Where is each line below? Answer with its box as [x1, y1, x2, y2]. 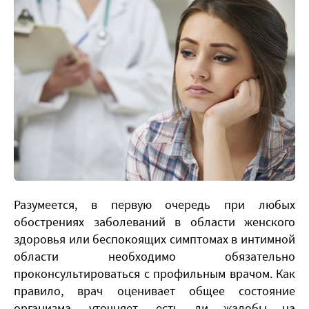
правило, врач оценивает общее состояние [14, 282, 295, 299]
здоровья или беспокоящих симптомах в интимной [14, 230, 295, 247]
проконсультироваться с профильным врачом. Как [14, 265, 295, 281]
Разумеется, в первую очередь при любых [14, 196, 295, 212]
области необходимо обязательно [14, 248, 295, 264]
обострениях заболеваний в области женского [14, 213, 295, 230]
